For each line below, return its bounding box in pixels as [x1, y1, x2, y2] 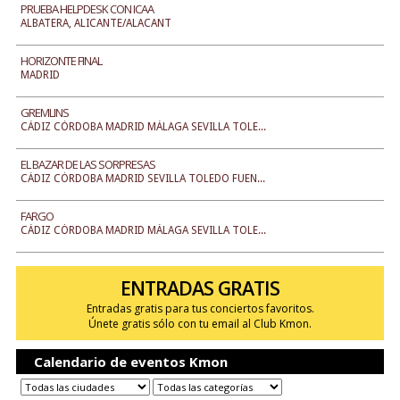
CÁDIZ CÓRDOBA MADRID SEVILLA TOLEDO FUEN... [20, 172, 265, 185]
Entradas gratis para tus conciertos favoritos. [86, 301, 314, 316]
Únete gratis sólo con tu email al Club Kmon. [88, 316, 312, 331]
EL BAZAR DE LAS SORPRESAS [20, 156, 155, 172]
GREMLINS [20, 104, 69, 121]
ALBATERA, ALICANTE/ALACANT [20, 17, 171, 29]
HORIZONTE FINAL [20, 53, 102, 69]
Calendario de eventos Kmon [33, 353, 228, 371]
